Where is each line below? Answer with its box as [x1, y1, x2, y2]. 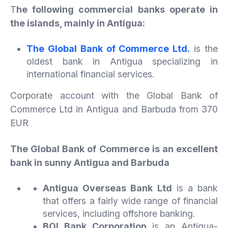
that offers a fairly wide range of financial [43, 195, 218, 206]
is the [190, 43, 218, 54]
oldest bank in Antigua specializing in [26, 55, 218, 67]
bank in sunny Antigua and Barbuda [10, 157, 169, 168]
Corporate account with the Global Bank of [10, 90, 218, 101]
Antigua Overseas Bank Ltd [43, 182, 172, 193]
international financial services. [26, 68, 154, 79]
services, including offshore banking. [43, 208, 195, 219]
